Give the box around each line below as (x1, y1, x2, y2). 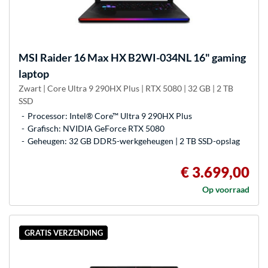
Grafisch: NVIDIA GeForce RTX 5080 (28, 123, 165, 134)
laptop (19, 67, 49, 81)
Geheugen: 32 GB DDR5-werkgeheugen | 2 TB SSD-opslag (28, 136, 240, 147)
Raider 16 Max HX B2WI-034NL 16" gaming (38, 51, 246, 65)
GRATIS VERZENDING (24, 228, 103, 238)
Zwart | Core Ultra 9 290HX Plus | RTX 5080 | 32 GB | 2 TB (19, 83, 233, 94)
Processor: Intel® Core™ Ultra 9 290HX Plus (28, 111, 192, 121)
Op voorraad (202, 184, 249, 195)
